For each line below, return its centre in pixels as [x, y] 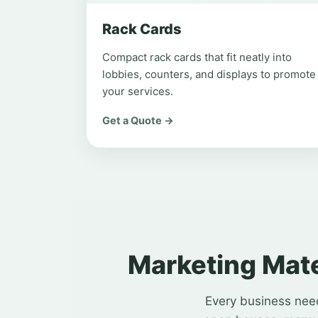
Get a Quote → [138, 121]
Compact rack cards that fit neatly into [197, 57]
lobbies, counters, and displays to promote [209, 74]
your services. [138, 91]
